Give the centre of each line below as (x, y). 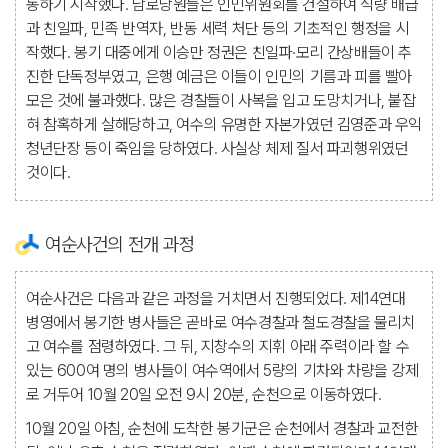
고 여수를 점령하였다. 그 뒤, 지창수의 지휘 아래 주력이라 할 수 (218, 346)
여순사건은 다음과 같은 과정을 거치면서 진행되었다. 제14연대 (216, 298)
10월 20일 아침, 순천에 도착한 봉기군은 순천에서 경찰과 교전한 (222, 428)
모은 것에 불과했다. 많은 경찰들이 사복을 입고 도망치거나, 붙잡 (221, 100)
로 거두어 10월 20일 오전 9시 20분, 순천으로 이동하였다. (204, 394)
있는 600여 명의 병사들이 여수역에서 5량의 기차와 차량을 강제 (222, 370)
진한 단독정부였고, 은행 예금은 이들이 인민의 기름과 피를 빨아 (219, 76)
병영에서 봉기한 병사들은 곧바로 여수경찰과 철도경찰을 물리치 (220, 322)
